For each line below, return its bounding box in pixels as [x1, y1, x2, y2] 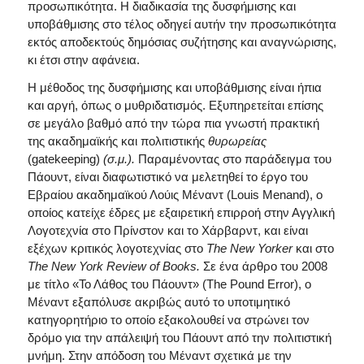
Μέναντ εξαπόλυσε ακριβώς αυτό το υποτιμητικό [27, 295, 290, 310]
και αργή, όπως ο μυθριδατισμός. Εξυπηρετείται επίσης [27, 98, 323, 113]
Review [106, 259, 146, 274]
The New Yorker [206, 241, 296, 256]
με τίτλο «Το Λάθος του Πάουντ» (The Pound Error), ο [27, 277, 311, 292]
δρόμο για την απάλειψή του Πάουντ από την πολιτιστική [27, 331, 331, 345]
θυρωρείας [207, 134, 266, 149]
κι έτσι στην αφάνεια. [27, 52, 140, 67]
